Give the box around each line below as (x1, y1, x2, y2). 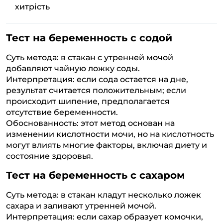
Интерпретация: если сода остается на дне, (6, 74, 188, 84)
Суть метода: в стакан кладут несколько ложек (6, 189, 201, 200)
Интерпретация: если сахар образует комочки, (6, 211, 203, 222)
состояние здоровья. (6, 150, 93, 161)
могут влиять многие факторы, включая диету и (6, 139, 207, 150)
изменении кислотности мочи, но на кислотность (6, 128, 214, 139)
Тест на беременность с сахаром (6, 169, 185, 181)
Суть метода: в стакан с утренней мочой (6, 52, 173, 62)
